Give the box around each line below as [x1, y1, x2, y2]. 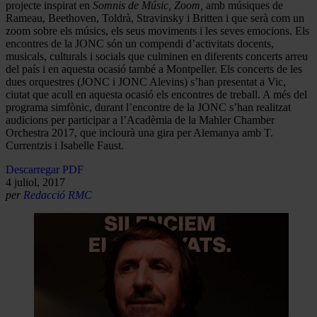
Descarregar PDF [6, 163, 83, 175]
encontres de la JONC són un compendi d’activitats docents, [6, 37, 274, 50]
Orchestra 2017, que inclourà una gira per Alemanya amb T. [6, 126, 273, 139]
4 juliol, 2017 [6, 175, 65, 188]
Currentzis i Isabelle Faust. [6, 139, 124, 151]
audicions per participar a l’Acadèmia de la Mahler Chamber [6, 113, 275, 126]
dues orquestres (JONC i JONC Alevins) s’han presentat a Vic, [6, 75, 286, 88]
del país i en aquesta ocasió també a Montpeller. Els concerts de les [6, 62, 302, 75]
